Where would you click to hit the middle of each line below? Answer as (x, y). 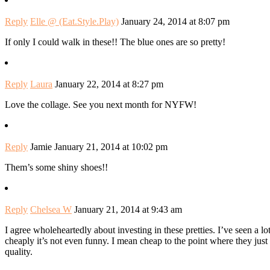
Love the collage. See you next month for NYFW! (101, 104)
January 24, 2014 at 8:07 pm (175, 21)
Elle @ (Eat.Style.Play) (74, 21)
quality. (19, 251)
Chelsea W (51, 209)
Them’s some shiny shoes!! (56, 167)
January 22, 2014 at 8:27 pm (109, 84)
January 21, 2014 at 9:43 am (128, 209)
